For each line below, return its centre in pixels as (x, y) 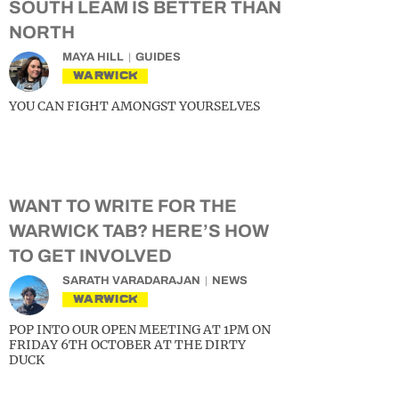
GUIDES (158, 57)
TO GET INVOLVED (90, 256)
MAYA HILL (93, 57)
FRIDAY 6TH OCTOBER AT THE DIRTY (127, 345)
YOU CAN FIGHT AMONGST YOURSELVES (134, 106)
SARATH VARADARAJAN (131, 281)
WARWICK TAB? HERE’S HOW (139, 231)
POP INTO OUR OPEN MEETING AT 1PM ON (140, 330)
